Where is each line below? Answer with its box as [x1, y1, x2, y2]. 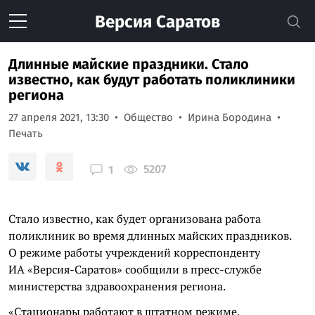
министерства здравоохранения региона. [8, 278, 226, 294]
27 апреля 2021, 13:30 [8, 111, 109, 124]
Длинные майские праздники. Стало [8, 56, 249, 72]
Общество [124, 111, 173, 124]
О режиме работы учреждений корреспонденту [8, 245, 260, 260]
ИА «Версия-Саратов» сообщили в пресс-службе [8, 262, 262, 277]
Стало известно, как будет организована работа [8, 211, 261, 226]
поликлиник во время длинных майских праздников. [8, 228, 291, 243]
